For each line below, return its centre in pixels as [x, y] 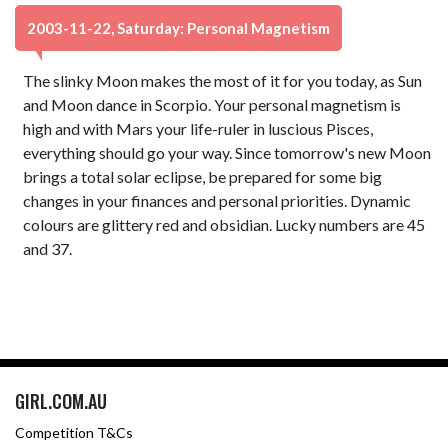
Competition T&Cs [74, 432]
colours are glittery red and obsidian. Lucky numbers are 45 [224, 224]
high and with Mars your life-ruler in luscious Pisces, [198, 128]
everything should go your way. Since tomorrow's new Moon [227, 152]
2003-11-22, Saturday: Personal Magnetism [178, 28]
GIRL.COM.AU [61, 401]
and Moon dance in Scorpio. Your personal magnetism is [212, 104]
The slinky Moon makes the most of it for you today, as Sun [223, 80]
